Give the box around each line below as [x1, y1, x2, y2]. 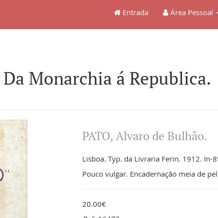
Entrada [121, 7, 148, 17]
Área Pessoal [168, 7, 213, 17]
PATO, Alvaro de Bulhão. [82, 128, 208, 144]
